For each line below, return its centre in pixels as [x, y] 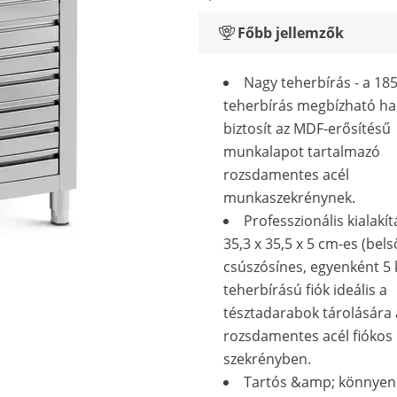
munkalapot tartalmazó [302, 152]
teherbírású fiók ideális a [305, 290]
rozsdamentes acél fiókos [308, 336]
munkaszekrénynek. [289, 198]
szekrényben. [267, 359]
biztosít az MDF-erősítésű [307, 128]
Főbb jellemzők [291, 33]
